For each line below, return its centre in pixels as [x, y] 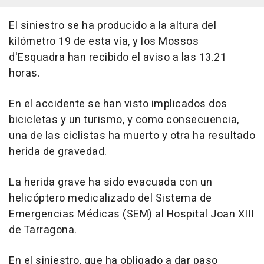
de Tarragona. [43, 230]
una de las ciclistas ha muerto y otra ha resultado [132, 136]
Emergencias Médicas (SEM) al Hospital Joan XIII [132, 214]
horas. [24, 73]
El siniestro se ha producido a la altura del [113, 26]
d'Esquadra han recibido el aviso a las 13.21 [118, 57]
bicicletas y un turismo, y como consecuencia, [124, 120]
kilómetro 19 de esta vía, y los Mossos [104, 42]
